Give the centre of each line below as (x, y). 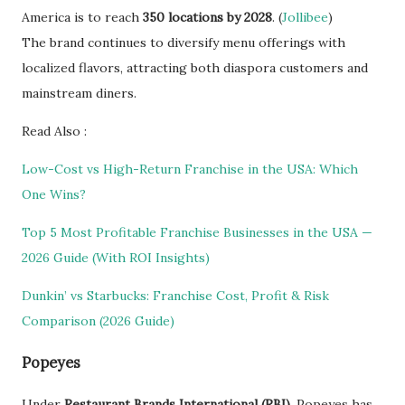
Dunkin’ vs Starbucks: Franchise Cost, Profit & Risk (175, 295)
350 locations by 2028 (207, 17)
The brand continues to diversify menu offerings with (184, 42)
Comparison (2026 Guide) (98, 320)
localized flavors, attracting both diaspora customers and (195, 67)
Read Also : (54, 131)
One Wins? (54, 194)
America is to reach (82, 17)
